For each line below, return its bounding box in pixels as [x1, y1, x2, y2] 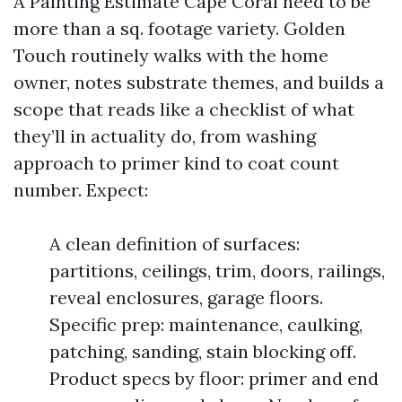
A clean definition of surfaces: [49, 232, 300, 255]
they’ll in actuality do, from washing [13, 125, 316, 147]
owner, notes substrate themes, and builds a [13, 71, 384, 93]
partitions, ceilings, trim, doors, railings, [49, 259, 385, 282]
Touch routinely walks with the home [13, 44, 328, 66]
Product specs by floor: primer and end [49, 367, 379, 389]
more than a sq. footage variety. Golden [13, 17, 345, 39]
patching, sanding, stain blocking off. [49, 340, 356, 363]
